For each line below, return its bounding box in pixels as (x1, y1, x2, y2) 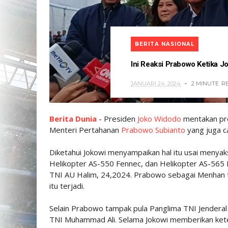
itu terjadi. (49, 180, 84, 191)
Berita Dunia (49, 113, 97, 124)
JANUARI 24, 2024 (131, 79, 181, 87)
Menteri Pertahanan (49, 124, 121, 135)
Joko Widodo (137, 113, 181, 124)
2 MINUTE (191, 79, 219, 87)
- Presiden (97, 113, 137, 124)
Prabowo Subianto (121, 124, 185, 135)
